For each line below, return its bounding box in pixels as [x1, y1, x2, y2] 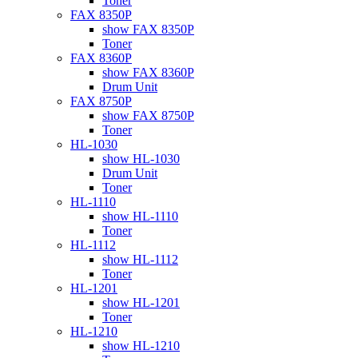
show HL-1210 [102, 338, 180, 352]
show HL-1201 [102, 295, 180, 309]
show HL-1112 [102, 252, 178, 266]
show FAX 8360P [102, 65, 194, 79]
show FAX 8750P [102, 108, 194, 122]
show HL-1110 [102, 209, 178, 223]
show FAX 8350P [102, 22, 194, 36]
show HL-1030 [102, 151, 180, 165]
